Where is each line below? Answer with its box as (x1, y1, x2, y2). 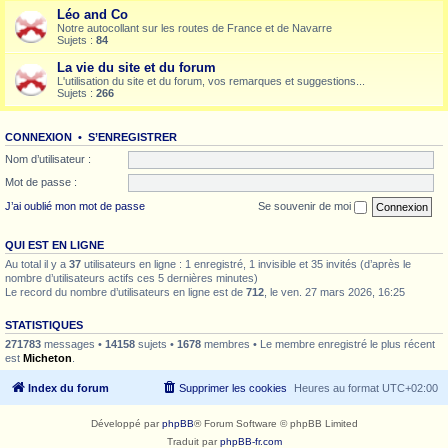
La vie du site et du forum (57, 60, 216, 75)
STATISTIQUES (5, 318, 83, 331)
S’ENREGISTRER (88, 131, 177, 143)
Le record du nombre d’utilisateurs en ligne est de (5, 285, 246, 298)
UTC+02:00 (382, 382, 438, 394)
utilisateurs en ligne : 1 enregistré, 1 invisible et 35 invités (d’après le (81, 257, 411, 270)
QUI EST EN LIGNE (5, 238, 104, 251)
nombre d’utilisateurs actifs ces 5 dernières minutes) (5, 271, 258, 284)
